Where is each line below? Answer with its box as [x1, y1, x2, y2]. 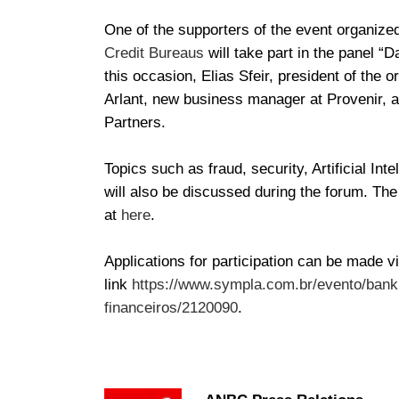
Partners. [104, 113, 170, 132]
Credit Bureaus [104, 44, 204, 62]
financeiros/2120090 [104, 298, 238, 317]
